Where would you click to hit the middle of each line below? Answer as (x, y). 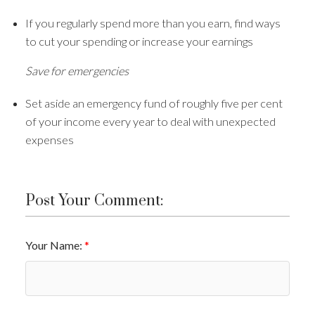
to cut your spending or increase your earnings (139, 41)
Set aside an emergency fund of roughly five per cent (154, 103)
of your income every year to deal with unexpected (150, 121)
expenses (49, 139)
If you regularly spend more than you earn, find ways (153, 23)
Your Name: (54, 245)
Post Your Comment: (94, 200)
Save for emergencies (77, 71)
